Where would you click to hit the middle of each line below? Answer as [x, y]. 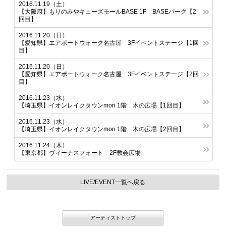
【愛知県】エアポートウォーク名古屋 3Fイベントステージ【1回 [109, 43]
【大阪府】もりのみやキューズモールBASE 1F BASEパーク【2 [108, 12]
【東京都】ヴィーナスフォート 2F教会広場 [80, 153]
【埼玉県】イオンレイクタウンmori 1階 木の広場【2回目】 [102, 129]
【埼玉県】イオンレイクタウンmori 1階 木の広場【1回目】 [102, 105]
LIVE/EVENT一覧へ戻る [113, 182]
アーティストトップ [113, 218]
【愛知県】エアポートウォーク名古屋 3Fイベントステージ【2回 [109, 74]
